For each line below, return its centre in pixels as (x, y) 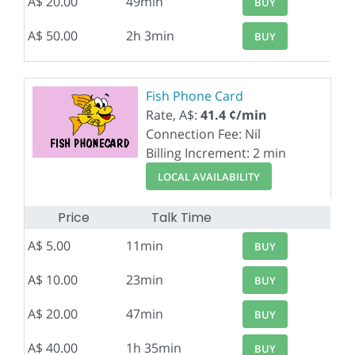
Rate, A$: (173, 115)
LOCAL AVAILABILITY (208, 176)
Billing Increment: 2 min (216, 153)
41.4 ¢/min (234, 115)
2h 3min (150, 36)
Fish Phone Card (195, 96)
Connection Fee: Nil (203, 134)
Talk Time (181, 218)
